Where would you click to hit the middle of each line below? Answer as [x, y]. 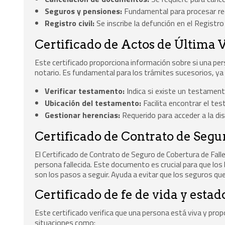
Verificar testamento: [85, 91]
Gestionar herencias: [83, 115]
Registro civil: [70, 23]
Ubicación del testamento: [93, 103]
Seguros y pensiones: [84, 11]
